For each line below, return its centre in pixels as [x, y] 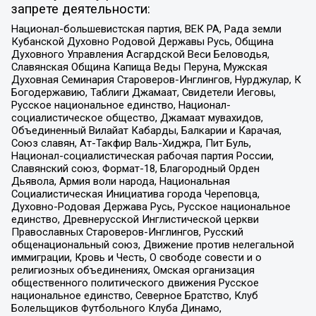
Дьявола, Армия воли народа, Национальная [120, 181]
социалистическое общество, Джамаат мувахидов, [137, 117]
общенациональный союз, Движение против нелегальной [152, 244]
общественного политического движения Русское [135, 282]
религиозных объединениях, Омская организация [133, 270]
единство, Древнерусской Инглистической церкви [135, 219]
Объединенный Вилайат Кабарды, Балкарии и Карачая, [146, 130]
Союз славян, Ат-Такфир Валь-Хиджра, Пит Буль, [131, 143]
